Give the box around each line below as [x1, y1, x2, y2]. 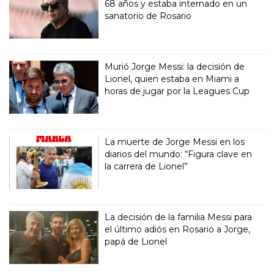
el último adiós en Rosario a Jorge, [105, 223, 251, 235]
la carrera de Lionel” [105, 160, 188, 172]
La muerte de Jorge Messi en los [105, 136, 245, 147]
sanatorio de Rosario [105, 10, 192, 21]
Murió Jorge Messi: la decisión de [105, 61, 245, 72]
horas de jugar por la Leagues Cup [105, 85, 250, 97]
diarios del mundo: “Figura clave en [105, 148, 253, 160]
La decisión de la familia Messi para [105, 211, 253, 223]
